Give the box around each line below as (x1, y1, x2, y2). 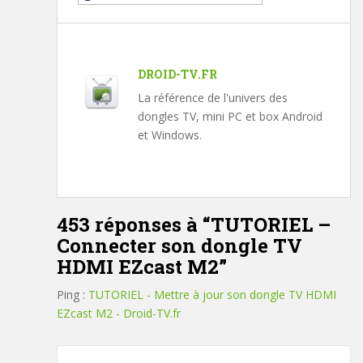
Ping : (57, 287, 88, 303)
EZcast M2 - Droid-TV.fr (57, 305, 181, 322)
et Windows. (138, 127, 202, 143)
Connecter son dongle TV (57, 233, 302, 259)
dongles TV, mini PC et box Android (138, 109, 322, 125)
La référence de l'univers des (138, 90, 288, 106)
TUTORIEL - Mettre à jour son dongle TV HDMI (88, 287, 336, 303)
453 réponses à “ (57, 211, 211, 238)
